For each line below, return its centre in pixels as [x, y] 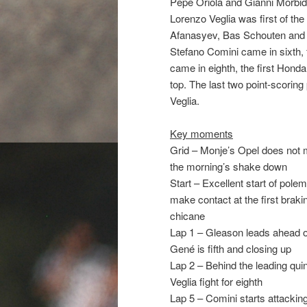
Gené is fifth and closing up [231, 248]
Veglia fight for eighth [216, 281]
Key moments [201, 133]
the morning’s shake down [229, 166]
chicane [187, 215]
